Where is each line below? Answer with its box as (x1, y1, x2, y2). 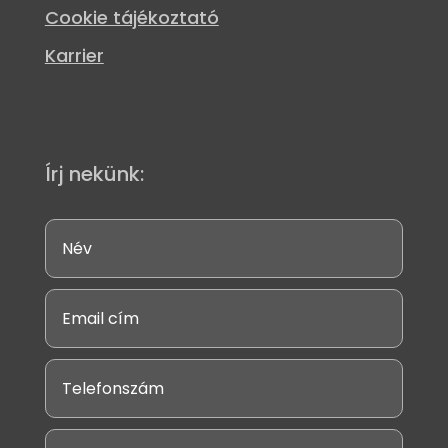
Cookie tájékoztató (44, 4, 219, 30)
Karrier (44, 42, 104, 68)
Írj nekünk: (44, 159, 144, 188)
